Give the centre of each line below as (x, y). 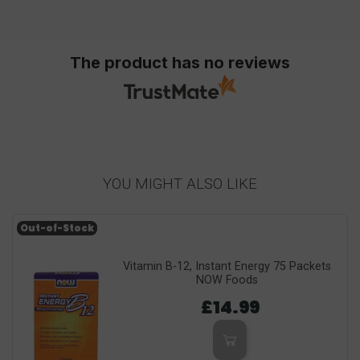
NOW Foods (227, 280)
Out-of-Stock (57, 228)
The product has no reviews (180, 63)
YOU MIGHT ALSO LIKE (180, 184)
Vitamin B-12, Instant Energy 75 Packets (227, 266)
